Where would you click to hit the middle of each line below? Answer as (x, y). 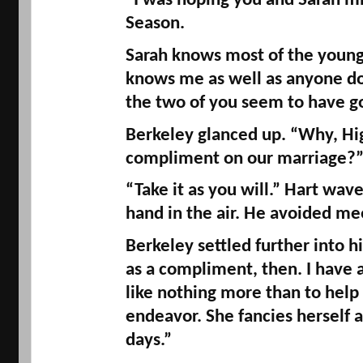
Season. (157, 24)
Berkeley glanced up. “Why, (233, 135)
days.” (150, 341)
